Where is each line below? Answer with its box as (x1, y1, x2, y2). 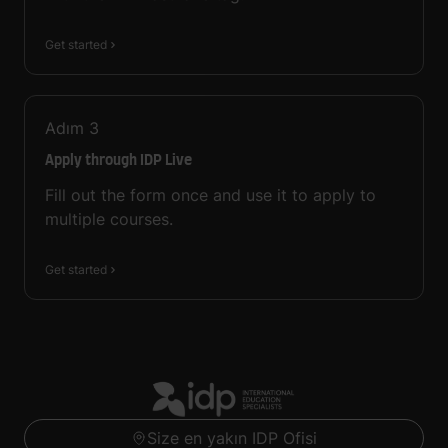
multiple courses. (45, 209, 173, 230)
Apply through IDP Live (45, 154, 192, 169)
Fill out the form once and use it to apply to (45, 185, 376, 206)
